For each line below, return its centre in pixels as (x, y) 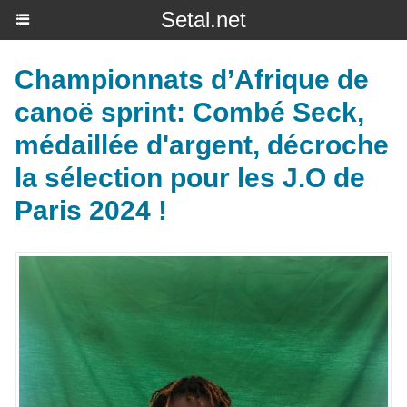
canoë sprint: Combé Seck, (189, 112)
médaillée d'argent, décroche (202, 145)
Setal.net (203, 20)
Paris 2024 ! (91, 210)
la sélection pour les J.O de (190, 178)
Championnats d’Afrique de (192, 79)
